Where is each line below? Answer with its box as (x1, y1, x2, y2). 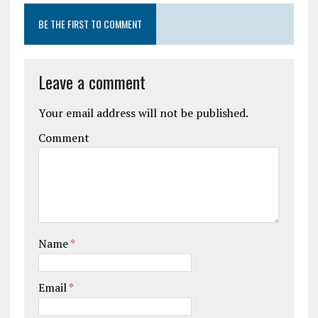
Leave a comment (38, 69, 146, 95)
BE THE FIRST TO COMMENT (38, 16, 142, 32)
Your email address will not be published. (38, 105, 248, 121)
